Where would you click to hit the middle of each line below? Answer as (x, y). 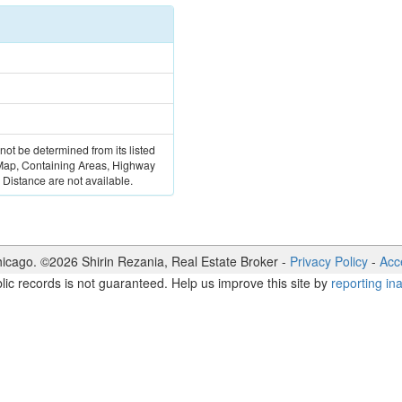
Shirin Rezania (122, 262)
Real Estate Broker (224, 262)
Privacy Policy (328, 262)
